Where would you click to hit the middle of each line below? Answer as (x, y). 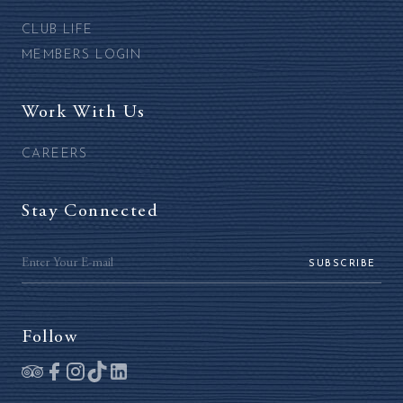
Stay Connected (90, 211)
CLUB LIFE (58, 30)
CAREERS (55, 154)
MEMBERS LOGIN (82, 55)
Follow (50, 337)
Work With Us (84, 112)
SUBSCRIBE (342, 264)
